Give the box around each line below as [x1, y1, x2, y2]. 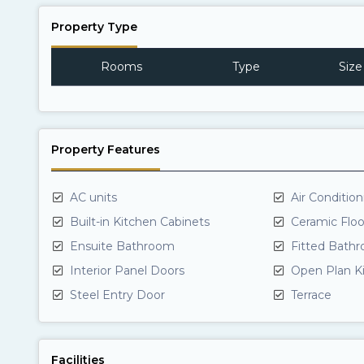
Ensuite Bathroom [67, 239, 175, 253]
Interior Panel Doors [67, 263, 184, 278]
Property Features [51, 142, 160, 157]
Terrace [287, 288, 331, 302]
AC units [67, 190, 117, 205]
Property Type [51, 19, 137, 34]
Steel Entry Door [67, 288, 165, 302]
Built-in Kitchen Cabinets [67, 214, 210, 229]
